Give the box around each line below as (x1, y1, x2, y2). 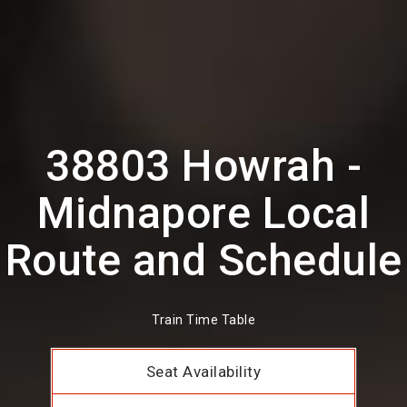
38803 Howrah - (45, 140, 362, 192)
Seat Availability (145, 362, 262, 382)
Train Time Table (152, 313, 255, 328)
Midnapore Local (36, 187, 371, 239)
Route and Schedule (5, 234, 402, 286)
